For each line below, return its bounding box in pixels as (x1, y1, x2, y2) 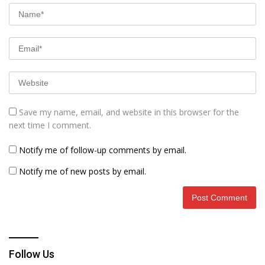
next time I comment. (9, 119, 91, 131)
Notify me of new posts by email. (19, 166, 146, 177)
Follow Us (9, 248, 54, 261)
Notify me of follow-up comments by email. (19, 144, 186, 156)
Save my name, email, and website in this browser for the (19, 106, 239, 118)
